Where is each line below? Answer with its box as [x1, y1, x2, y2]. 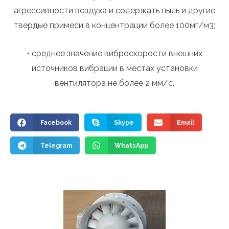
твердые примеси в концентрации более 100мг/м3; [14, 20, 215, 31]
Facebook [40, 119, 72, 126]
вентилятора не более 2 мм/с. [55, 78, 174, 88]
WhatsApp [114, 142, 148, 149]
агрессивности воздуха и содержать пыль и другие [14, 6, 215, 16]
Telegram [40, 142, 72, 149]
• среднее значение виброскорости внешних [27, 48, 202, 58]
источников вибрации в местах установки [31, 63, 198, 73]
